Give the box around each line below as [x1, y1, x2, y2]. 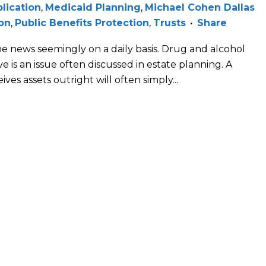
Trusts [153, 17, 186, 29]
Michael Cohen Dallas [145, 2, 255, 14]
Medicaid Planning [45, 2, 141, 14]
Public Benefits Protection [15, 17, 149, 29]
